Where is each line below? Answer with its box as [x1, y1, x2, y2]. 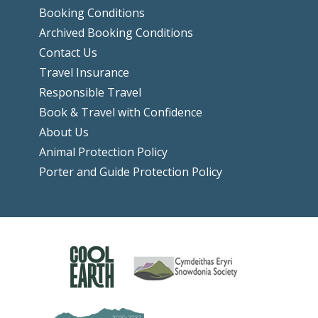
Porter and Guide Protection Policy [38, 164, 222, 180]
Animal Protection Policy [38, 144, 168, 160]
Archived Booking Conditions [38, 25, 193, 41]
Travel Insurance [38, 65, 129, 81]
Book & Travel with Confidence [38, 104, 202, 121]
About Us [38, 124, 89, 141]
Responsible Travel [38, 84, 141, 101]
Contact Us [38, 45, 97, 61]
